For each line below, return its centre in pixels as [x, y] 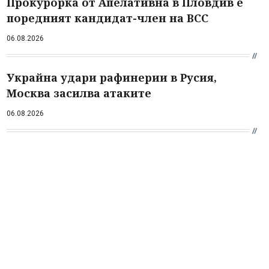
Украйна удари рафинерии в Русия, [112, 77]
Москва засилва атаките [79, 93]
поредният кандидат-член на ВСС [107, 18]
